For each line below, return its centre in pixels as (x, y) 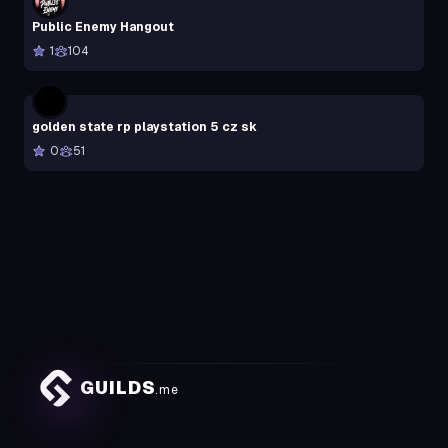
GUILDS (118, 387)
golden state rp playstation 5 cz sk (144, 126)
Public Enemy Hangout (103, 26)
